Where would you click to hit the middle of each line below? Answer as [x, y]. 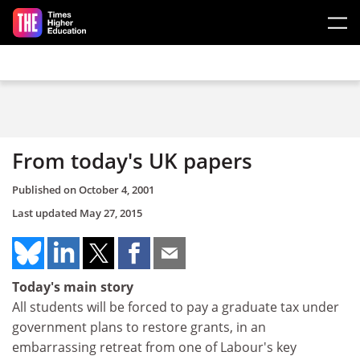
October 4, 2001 [117, 189]
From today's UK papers [132, 161]
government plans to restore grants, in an [139, 327]
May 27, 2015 [111, 213]
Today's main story [73, 286]
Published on [45, 189]
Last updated [46, 213]
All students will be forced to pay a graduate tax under [176, 307]
